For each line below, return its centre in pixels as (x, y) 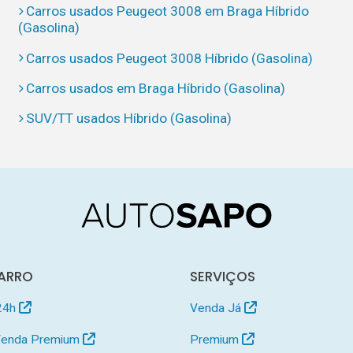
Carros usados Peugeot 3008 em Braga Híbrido (168, 11)
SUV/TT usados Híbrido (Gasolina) (129, 119)
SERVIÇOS (223, 276)
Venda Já (217, 308)
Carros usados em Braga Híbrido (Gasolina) (156, 88)
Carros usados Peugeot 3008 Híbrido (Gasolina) (170, 58)
